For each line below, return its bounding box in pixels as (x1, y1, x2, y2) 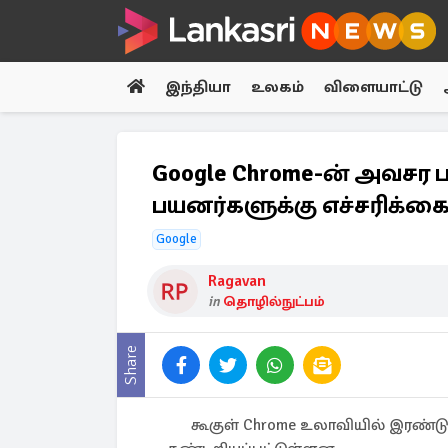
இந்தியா (165, 77, 231, 97)
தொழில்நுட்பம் (223, 293, 325, 310)
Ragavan (208, 271, 266, 291)
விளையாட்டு (324, 77, 423, 97)
